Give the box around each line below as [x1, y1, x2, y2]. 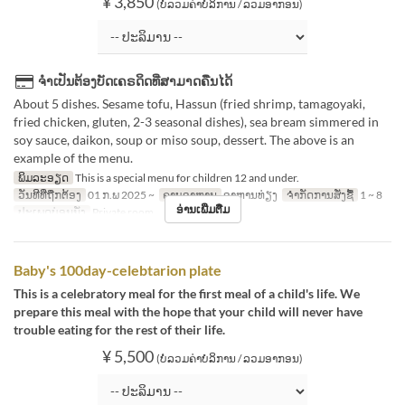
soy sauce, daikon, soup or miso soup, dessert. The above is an [14, 132, 354, 147]
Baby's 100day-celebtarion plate [14, 261, 221, 278]
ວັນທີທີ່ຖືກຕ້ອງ [17, 188, 81, 202]
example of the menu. [14, 150, 133, 165]
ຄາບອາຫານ [163, 188, 218, 202]
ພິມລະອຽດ [17, 171, 69, 184]
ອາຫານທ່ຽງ [221, 188, 278, 202]
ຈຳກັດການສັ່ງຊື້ [286, 188, 353, 202]
